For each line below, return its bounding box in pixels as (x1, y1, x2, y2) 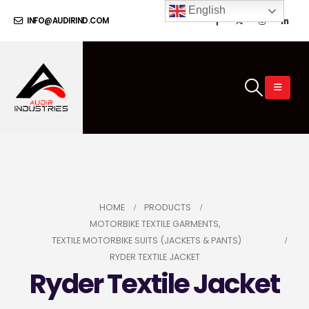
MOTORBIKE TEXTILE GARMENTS (89, 217, 219, 230)
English (186, 4, 226, 17)
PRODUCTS (143, 201, 191, 213)
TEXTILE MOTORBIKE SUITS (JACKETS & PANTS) (52, 234, 241, 246)
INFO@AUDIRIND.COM (25, 15, 109, 26)
